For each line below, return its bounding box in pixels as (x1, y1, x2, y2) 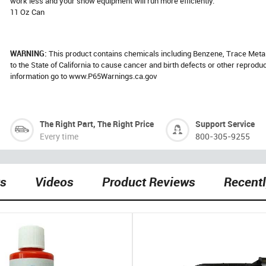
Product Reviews (102, 173, 195, 190)
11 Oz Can (10, 7, 45, 17)
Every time (40, 131, 79, 142)
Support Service (195, 118, 255, 129)
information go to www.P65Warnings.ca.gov (10, 71, 158, 81)
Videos (35, 173, 74, 190)
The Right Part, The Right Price (40, 118, 154, 129)
